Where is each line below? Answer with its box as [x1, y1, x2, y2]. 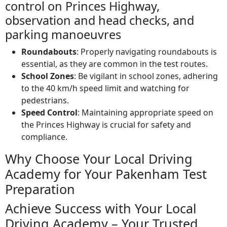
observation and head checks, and [5, 12, 194, 29]
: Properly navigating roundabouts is [77, 46, 217, 58]
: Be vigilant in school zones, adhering [74, 70, 218, 82]
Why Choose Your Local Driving [5, 150, 193, 168]
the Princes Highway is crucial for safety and [21, 119, 191, 131]
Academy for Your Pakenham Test [5, 165, 207, 183]
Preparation [5, 180, 75, 198]
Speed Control [21, 107, 78, 119]
